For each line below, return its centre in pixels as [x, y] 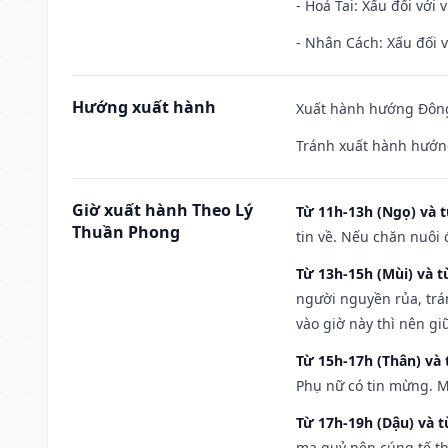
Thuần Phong [126, 231]
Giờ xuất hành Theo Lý [162, 209]
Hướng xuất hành [144, 106]
